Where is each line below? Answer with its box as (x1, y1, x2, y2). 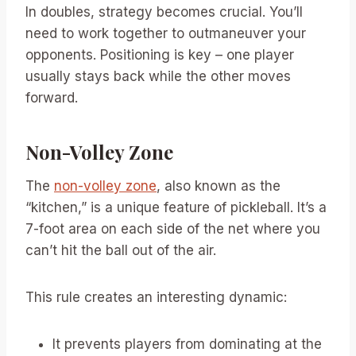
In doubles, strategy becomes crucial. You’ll (25, 3, 303, 20)
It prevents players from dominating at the (52, 335, 322, 352)
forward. (25, 89, 78, 106)
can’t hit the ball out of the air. (25, 242, 216, 258)
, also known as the (157, 177, 281, 194)
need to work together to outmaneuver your (25, 25, 306, 41)
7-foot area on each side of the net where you (25, 220, 320, 237)
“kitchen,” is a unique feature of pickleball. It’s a (25, 199, 327, 215)
